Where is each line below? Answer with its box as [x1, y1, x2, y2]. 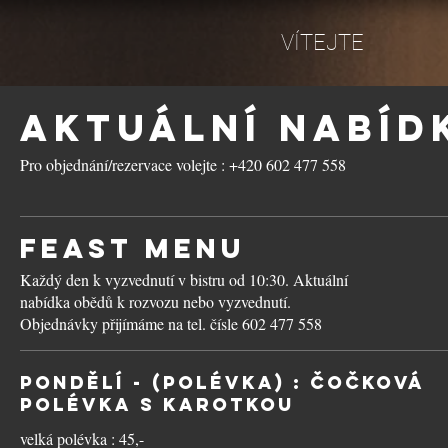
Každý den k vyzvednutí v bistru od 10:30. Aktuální [20, 269, 348, 290]
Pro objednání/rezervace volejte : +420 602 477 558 [20, 154, 346, 175]
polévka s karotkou [20, 393, 295, 416]
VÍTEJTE [280, 30, 364, 55]
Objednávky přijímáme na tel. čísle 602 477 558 [20, 313, 322, 334]
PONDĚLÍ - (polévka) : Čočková [20, 371, 424, 394]
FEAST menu [20, 231, 246, 265]
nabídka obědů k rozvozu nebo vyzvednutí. [20, 291, 291, 312]
